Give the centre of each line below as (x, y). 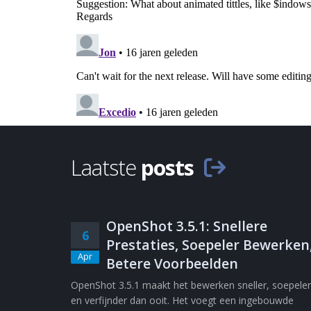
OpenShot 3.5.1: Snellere (187, 226)
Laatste (106, 167)
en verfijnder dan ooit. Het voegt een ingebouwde (182, 300)
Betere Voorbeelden (172, 263)
